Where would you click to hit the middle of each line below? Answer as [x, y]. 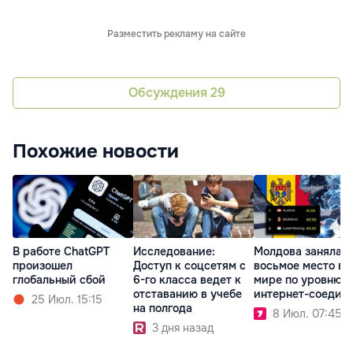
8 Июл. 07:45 [307, 314]
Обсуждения [169, 93]
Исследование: [174, 252]
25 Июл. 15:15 [67, 300]
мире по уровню [298, 280]
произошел [43, 266]
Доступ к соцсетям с [190, 266]
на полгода [163, 308]
